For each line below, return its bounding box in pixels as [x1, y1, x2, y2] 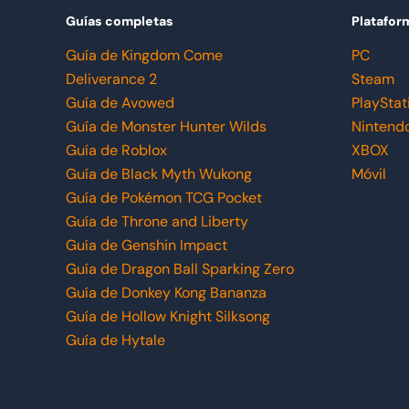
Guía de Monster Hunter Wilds [66, 117, 267, 136]
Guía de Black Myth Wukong [66, 164, 252, 184]
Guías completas [66, 13, 173, 29]
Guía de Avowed [66, 93, 174, 112]
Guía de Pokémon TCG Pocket [66, 188, 262, 207]
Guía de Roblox [66, 141, 167, 160]
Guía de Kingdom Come [66, 46, 223, 65]
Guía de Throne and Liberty [66, 212, 248, 231]
